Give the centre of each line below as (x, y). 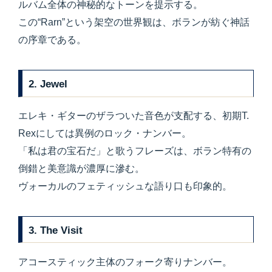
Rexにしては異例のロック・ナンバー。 (105, 134)
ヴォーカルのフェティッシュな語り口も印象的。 (125, 186)
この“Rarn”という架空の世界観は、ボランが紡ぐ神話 (134, 22)
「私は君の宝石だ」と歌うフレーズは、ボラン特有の (135, 151)
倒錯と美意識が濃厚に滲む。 (81, 169)
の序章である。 (52, 40)
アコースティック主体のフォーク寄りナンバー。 (125, 262)
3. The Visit (56, 230)
